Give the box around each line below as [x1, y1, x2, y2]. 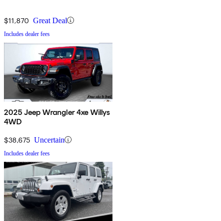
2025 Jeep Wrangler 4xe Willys [4, 107, 110, 117]
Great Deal [33, 16, 67, 25]
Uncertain [34, 135, 65, 144]
